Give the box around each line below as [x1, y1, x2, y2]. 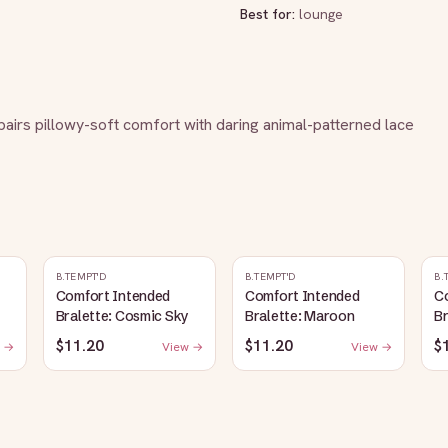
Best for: [240, 5, 299, 23]
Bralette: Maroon [244, 307, 355, 325]
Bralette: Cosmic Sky [55, 307, 190, 325]
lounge [299, 5, 343, 23]
